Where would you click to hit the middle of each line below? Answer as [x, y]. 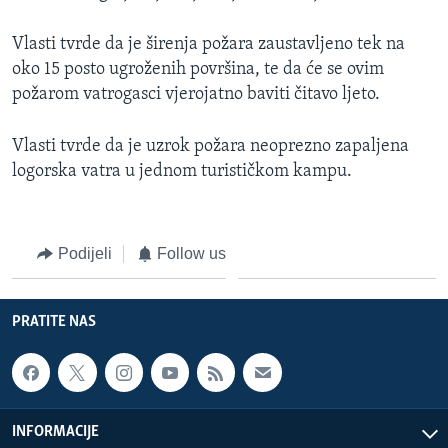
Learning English [77, 107]
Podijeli [84, 253]
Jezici [54, 255]
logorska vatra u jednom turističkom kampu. [182, 171]
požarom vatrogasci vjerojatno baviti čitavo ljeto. [196, 94]
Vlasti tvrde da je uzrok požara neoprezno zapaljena [210, 146]
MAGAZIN [53, 18]
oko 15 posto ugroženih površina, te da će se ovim [198, 69]
